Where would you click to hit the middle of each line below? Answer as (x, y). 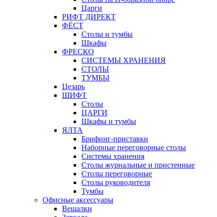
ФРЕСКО (78, 52)
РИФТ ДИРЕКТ (89, 17)
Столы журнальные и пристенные (138, 165)
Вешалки (77, 209)
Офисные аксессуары (78, 200)
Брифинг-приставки (115, 139)
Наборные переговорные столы (134, 148)
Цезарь (73, 87)
